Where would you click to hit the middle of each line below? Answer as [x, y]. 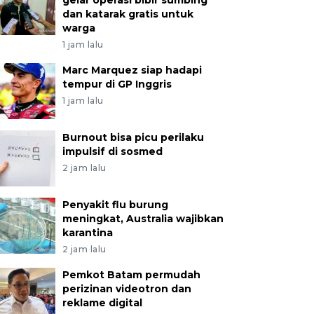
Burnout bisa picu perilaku [133, 137]
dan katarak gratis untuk [128, 14]
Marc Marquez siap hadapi [132, 70]
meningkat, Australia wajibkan [143, 219]
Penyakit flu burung [115, 205]
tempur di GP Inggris [117, 84]
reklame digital [102, 303]
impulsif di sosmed [112, 151]
